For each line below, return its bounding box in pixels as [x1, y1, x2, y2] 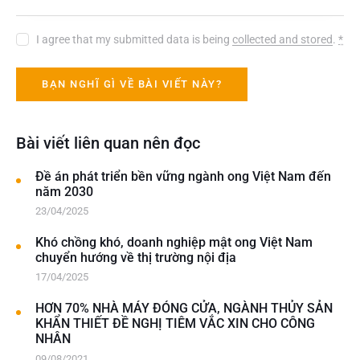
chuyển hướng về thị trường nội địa [35, 250, 236, 266]
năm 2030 [35, 183, 93, 199]
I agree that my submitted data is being [36, 32, 233, 46]
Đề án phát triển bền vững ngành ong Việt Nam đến [35, 168, 331, 184]
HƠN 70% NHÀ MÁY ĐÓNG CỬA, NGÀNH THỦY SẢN [35, 301, 333, 317]
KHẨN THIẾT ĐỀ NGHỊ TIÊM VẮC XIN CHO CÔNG [35, 316, 315, 332]
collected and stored [232, 32, 333, 46]
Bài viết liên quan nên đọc [16, 133, 200, 153]
